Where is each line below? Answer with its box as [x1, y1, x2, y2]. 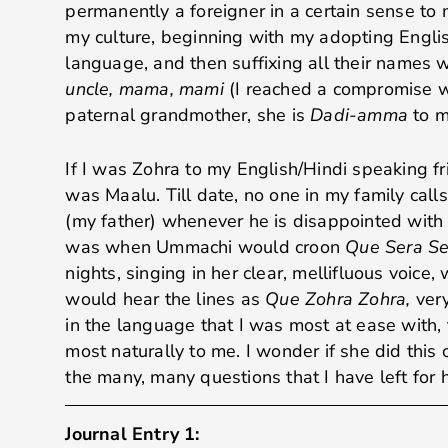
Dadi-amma [310, 102, 414, 127]
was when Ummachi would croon [65, 235, 346, 260]
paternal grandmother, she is [65, 102, 311, 127]
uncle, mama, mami [65, 76, 224, 101]
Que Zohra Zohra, [265, 287, 416, 312]
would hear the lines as [65, 287, 266, 312]
